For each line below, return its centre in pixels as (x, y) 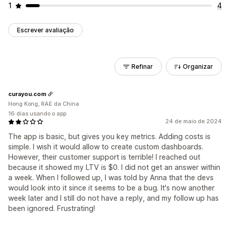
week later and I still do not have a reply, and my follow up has (113, 198)
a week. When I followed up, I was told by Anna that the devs (111, 177)
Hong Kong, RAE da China (44, 104)
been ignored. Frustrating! (52, 208)
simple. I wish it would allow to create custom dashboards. (106, 147)
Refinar (142, 66)
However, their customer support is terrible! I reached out (104, 157)
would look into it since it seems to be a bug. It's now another (111, 188)
